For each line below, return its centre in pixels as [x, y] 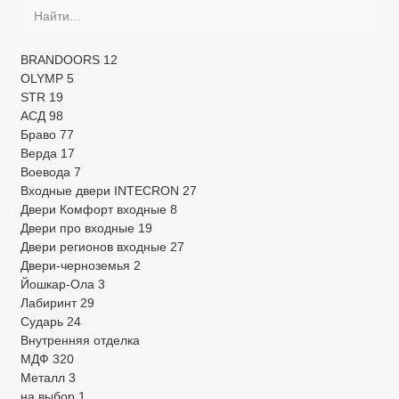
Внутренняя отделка [80, 341]
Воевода [45, 172]
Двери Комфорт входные [93, 210]
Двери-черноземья [75, 266]
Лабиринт [48, 303]
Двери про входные [77, 228]
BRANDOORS [60, 60]
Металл [42, 378]
